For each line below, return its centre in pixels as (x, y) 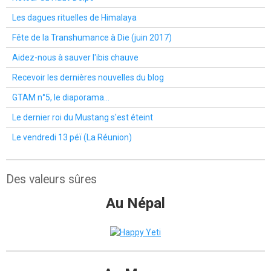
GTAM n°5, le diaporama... (61, 97)
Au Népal (135, 203)
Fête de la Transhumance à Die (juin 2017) (92, 37)
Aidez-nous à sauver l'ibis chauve (75, 57)
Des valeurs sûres (51, 179)
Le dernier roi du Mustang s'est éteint (83, 117)
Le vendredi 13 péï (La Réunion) (72, 137)
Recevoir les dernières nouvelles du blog (88, 77)
